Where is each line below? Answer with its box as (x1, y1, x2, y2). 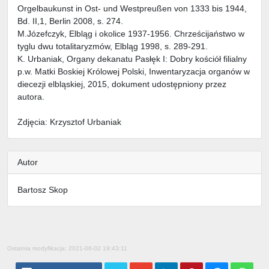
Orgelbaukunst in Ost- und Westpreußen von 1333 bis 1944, (17, 3, 247, 13)
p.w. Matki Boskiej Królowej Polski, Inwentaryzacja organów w (17, 66, 250, 76)
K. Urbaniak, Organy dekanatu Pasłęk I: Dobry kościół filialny (17, 53, 247, 64)
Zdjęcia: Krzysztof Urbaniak (17, 116, 121, 127)
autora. (17, 91, 44, 101)
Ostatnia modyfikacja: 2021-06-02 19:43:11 (7, 244, 127, 252)
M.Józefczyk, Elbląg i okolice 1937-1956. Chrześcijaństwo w (17, 28, 244, 38)
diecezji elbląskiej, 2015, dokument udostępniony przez (17, 79, 226, 89)
